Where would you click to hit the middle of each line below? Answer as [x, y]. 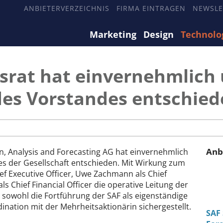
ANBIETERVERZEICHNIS [67, 8]
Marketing [113, 34]
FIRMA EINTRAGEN [151, 8]
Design [159, 34]
